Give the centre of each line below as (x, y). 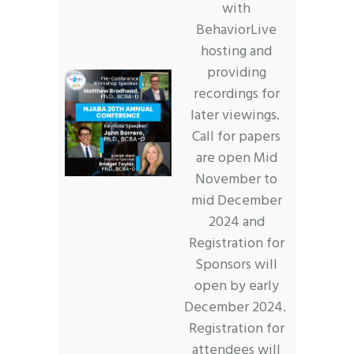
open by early (236, 286)
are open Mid (236, 158)
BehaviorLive (236, 30)
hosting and (236, 51)
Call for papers (236, 137)
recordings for (236, 94)
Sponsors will (236, 265)
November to (236, 179)
